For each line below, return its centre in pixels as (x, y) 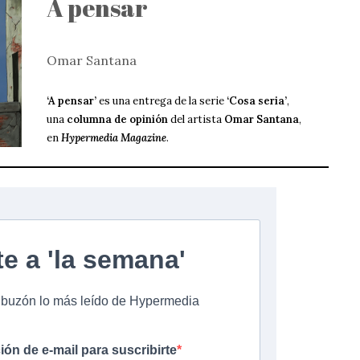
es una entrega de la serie (161, 101)
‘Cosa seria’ (256, 101)
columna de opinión (117, 120)
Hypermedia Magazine (113, 138)
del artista (196, 120)
